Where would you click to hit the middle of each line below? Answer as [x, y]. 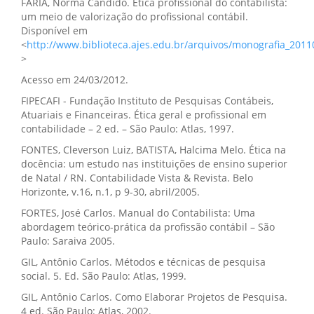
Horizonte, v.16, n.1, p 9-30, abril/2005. [110, 192]
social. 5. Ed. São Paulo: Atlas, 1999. [104, 276]
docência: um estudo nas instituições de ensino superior [154, 164]
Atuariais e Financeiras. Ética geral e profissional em [144, 115]
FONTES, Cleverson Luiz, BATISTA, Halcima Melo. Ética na [153, 150]
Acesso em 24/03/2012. [75, 80]
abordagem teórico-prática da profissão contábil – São [148, 227]
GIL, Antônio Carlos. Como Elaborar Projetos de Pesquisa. [154, 297]
